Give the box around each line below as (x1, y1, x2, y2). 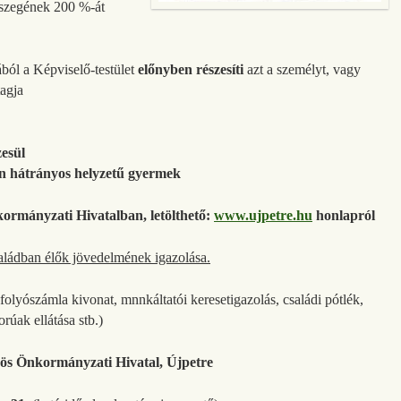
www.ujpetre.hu (214, 207, 312, 223)
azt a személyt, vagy (247, 61, 361, 77)
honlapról (316, 207, 375, 223)
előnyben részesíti (138, 61, 247, 77)
